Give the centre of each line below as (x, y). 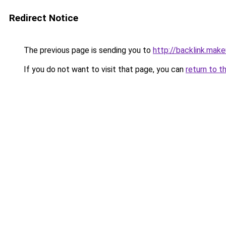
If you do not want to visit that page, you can (104, 69)
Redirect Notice (44, 18)
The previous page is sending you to (87, 50)
